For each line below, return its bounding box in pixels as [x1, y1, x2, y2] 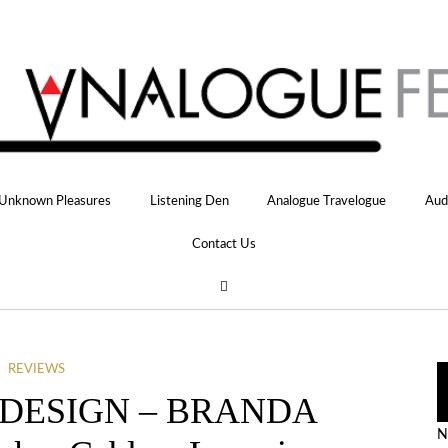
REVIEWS [7, 363, 65, 377]
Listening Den [149, 193, 229, 208]
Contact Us [192, 236, 256, 251]
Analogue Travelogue [267, 193, 387, 208]
